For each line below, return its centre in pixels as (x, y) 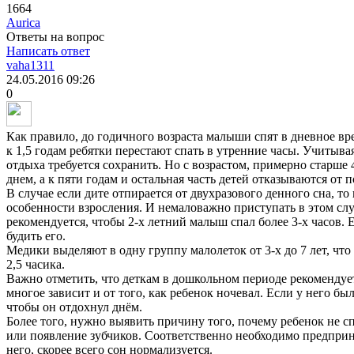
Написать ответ (48, 51)
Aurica (23, 23)
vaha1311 (30, 66)
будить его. (36, 236)
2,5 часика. (36, 265)
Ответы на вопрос (55, 37)
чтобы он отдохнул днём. (74, 307)
